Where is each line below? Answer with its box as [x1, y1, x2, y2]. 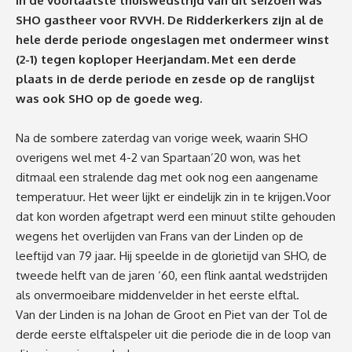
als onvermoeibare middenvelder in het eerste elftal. [16, 288, 299, 303]
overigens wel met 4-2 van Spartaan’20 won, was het [16, 150, 301, 166]
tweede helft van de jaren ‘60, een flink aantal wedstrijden [16, 268, 328, 284]
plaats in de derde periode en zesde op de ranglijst [16, 71, 315, 87]
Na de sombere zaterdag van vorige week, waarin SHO [16, 130, 308, 146]
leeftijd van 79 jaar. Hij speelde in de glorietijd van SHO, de [16, 248, 327, 264]
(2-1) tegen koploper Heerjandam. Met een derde [16, 52, 296, 68]
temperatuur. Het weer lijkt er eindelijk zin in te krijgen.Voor [16, 189, 331, 205]
